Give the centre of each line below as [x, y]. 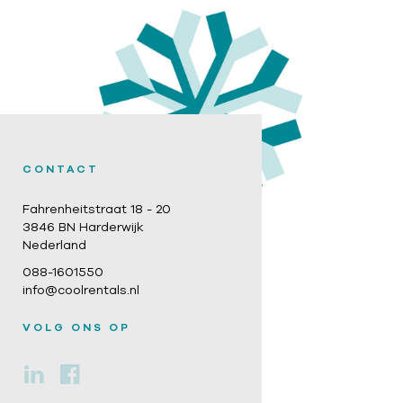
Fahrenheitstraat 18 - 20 [97, 209]
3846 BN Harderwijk [83, 227]
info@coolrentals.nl [81, 290]
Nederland [54, 245]
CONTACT [61, 169]
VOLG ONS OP [76, 327]
